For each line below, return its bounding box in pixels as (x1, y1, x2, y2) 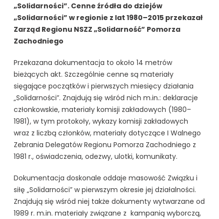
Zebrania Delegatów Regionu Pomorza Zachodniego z (14, 139, 197, 150)
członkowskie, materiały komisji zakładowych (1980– (14, 104, 192, 114)
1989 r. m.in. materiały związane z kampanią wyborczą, (14, 208, 201, 218)
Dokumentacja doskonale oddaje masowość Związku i (14, 173, 198, 183)
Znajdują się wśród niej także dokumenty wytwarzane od (14, 196, 205, 206)
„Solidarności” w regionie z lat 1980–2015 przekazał (14, 12, 203, 22)
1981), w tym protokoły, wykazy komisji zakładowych (14, 116, 189, 126)
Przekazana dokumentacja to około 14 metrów (14, 57, 173, 67)
